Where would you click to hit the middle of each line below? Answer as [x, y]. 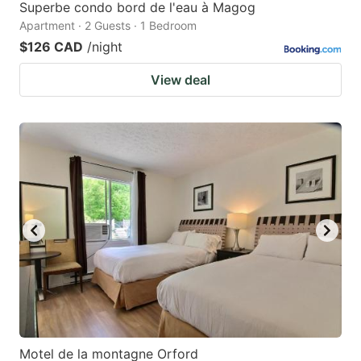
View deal [180, 80]
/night [105, 47]
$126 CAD [51, 47]
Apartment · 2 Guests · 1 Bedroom [108, 26]
